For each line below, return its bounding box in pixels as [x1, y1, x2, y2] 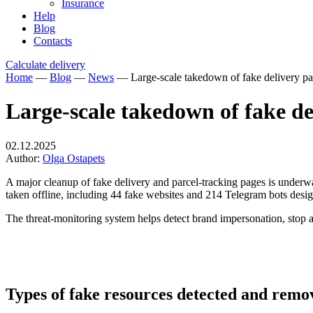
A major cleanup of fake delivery [6, 175, 150, 188]
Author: [6, 152, 43, 164]
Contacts [34, 35, 72, 47]
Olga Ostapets [43, 152, 105, 164]
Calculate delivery [6, 59, 85, 71]
